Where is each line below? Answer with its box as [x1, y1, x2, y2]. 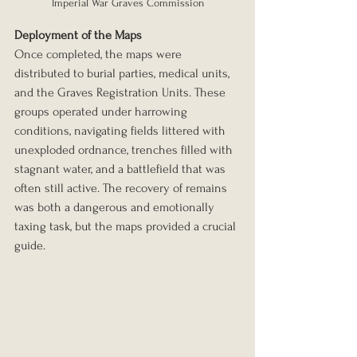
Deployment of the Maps [14, 27, 142, 42]
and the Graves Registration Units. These [14, 84, 229, 100]
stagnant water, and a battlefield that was [14, 161, 229, 176]
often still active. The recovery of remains [14, 180, 230, 195]
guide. [14, 237, 45, 253]
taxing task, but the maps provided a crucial [14, 218, 239, 233]
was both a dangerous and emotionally [14, 199, 218, 214]
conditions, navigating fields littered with [14, 123, 229, 138]
